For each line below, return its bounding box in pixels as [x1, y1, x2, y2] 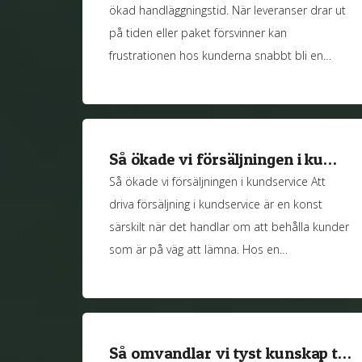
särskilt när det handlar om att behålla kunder [109, 218, 350, 234]
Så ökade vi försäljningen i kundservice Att [109, 173, 326, 189]
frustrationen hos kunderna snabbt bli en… [109, 48, 332, 64]
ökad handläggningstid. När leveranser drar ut [109, 2, 347, 19]
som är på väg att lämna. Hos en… [109, 241, 288, 257]
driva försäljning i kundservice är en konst [109, 196, 323, 212]
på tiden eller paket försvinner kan [109, 25, 288, 41]
